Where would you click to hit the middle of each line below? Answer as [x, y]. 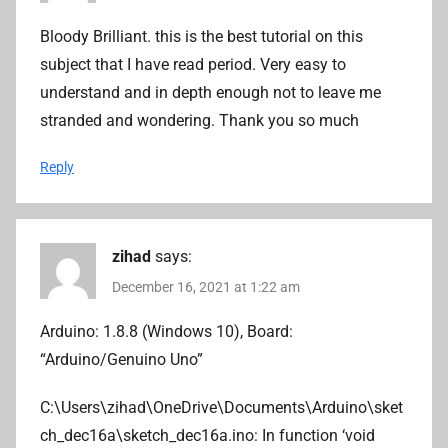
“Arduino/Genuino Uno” [121, 359]
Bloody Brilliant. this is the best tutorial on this [201, 36]
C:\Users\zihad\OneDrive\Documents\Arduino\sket [221, 407]
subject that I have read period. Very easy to [193, 64]
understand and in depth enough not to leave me [210, 92]
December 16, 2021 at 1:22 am [206, 286]
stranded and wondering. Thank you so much [199, 120]
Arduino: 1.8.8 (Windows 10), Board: [166, 331]
